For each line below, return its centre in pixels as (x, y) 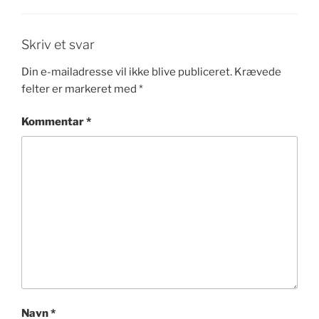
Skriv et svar (58, 45)
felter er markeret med (80, 89)
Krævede (258, 72)
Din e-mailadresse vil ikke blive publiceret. (127, 72)
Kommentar (54, 122)
